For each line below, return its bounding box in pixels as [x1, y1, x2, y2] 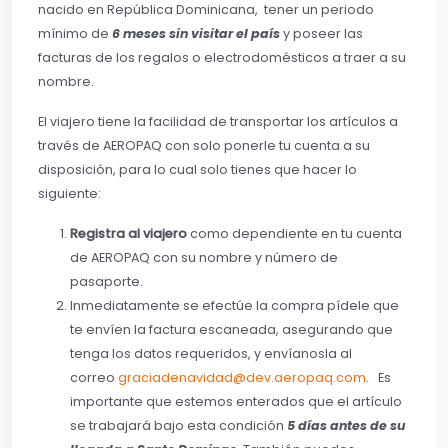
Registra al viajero [70, 224, 190, 242]
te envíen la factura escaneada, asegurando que [70, 320, 393, 338]
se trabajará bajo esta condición [70, 416, 287, 434]
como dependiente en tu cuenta [190, 224, 402, 242]
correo [70, 368, 118, 386]
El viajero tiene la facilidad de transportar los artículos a [38, 112, 398, 130]
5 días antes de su [287, 416, 405, 434]
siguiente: [38, 184, 101, 202]
